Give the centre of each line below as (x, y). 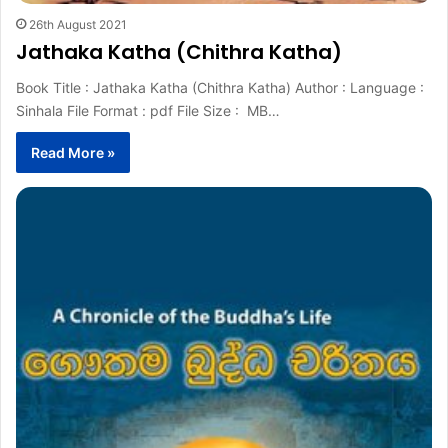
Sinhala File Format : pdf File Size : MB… (148, 111)
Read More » (73, 153)
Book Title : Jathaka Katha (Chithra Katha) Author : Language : (220, 88)
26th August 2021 (78, 25)
